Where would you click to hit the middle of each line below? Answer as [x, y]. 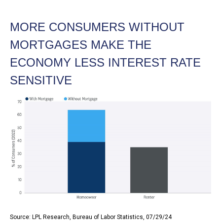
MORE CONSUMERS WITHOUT [97, 27]
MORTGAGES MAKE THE [81, 45]
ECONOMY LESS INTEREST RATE [105, 63]
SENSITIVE [41, 80]
